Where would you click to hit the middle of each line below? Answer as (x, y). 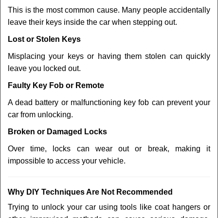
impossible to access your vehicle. (67, 161)
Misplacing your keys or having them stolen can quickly (109, 56)
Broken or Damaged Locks (57, 132)
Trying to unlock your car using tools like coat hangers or (109, 207)
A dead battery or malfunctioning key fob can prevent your (109, 102)
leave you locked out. (44, 68)
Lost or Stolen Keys (44, 39)
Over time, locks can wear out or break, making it (109, 149)
